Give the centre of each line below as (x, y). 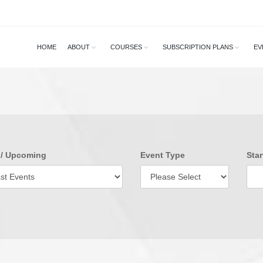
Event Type (163, 155)
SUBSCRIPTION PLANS (198, 47)
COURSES (126, 47)
